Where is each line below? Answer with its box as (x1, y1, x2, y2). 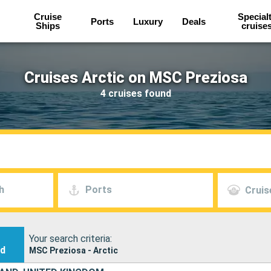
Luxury (133, 16, 163, 27)
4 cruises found (100, 87, 171, 99)
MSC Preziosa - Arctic (29, 245, 119, 255)
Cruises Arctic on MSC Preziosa (24, 68, 247, 87)
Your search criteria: (29, 232, 113, 244)
